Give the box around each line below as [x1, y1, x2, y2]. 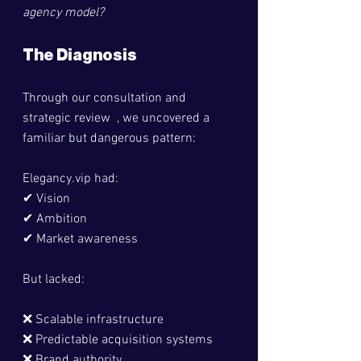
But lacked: [23, 272, 85, 288]
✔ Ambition [23, 211, 87, 227]
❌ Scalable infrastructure [23, 312, 164, 328]
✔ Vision [23, 191, 70, 207]
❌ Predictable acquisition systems [23, 332, 213, 348]
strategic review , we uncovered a [23, 110, 213, 127]
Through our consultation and [23, 90, 189, 106]
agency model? [23, 5, 104, 21]
